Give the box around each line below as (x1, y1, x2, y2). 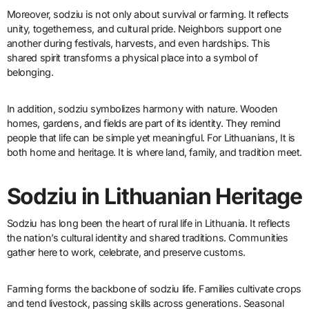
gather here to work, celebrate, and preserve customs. (6, 246, 246, 259)
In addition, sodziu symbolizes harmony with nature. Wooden (6, 102, 278, 114)
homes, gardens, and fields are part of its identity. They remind (6, 117, 281, 129)
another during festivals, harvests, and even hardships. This (6, 37, 270, 49)
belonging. (6, 66, 54, 78)
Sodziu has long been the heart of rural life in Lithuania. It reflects (6, 217, 290, 230)
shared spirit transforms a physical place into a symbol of (6, 51, 258, 63)
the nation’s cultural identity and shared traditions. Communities (6, 232, 288, 244)
